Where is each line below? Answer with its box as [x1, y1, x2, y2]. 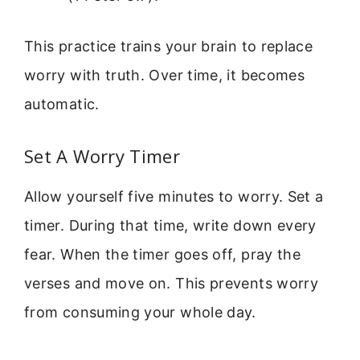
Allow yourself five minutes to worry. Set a [24, 187, 324, 205]
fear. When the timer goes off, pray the [24, 245, 301, 263]
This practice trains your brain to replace [24, 38, 313, 55]
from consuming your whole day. [24, 303, 256, 321]
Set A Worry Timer [24, 143, 181, 168]
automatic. [24, 96, 100, 113]
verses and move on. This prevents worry [24, 274, 319, 292]
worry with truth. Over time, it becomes [24, 67, 305, 84]
